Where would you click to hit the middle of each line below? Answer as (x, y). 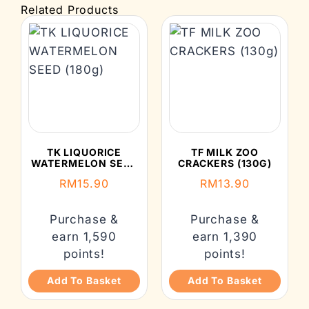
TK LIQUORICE (84, 152)
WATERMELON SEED (84, 163)
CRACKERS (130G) (225, 163)
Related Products (70, 9)
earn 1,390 (225, 236)
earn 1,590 (84, 236)
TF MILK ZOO (225, 152)
